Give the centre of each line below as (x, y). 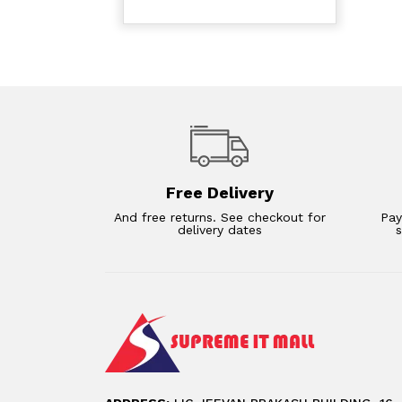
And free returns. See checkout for (219, 218)
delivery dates (219, 230)
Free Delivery (219, 193)
